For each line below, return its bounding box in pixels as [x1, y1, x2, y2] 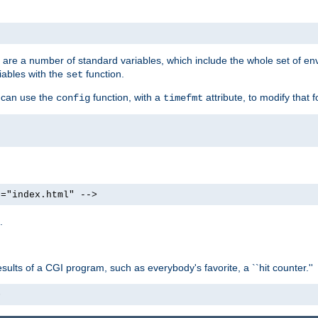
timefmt [163, 92, 203, 104]
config [56, 92, 90, 104]
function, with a [90, 91, 163, 103]
